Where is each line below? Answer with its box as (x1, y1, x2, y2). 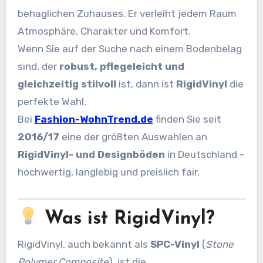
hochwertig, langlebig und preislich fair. (17, 166, 200, 178)
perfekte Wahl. (17, 95, 86, 107)
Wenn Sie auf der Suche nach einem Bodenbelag (17, 42, 242, 55)
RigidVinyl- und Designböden (17, 148, 165, 160)
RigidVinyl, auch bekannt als (17, 238, 150, 250)
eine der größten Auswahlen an (59, 130, 207, 143)
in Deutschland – (164, 148, 245, 160)
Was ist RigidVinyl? (39, 210, 215, 229)
